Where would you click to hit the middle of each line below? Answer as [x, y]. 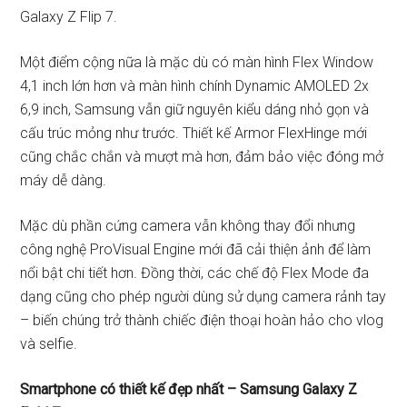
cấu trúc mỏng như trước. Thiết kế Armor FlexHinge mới [194, 133]
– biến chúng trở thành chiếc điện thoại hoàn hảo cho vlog [202, 320]
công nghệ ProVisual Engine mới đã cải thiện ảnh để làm [196, 249]
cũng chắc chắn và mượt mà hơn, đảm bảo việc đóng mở [202, 157]
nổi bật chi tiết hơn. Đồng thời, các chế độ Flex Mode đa [195, 273]
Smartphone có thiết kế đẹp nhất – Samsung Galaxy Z [189, 389]
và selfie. [49, 344]
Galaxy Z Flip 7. [69, 17]
